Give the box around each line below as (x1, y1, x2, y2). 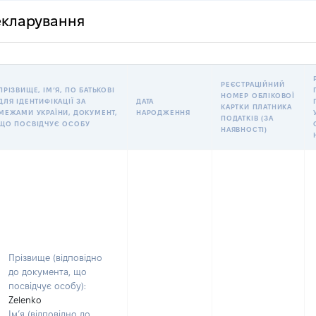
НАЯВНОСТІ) (221, 126, 267, 133)
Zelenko (8, 295, 42, 305)
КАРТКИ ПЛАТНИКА (221, 103, 293, 111)
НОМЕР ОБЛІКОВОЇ (221, 92, 296, 99)
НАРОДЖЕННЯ (136, 109, 190, 116)
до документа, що (8, 267, 87, 276)
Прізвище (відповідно (8, 253, 102, 262)
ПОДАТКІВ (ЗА (221, 114, 274, 122)
